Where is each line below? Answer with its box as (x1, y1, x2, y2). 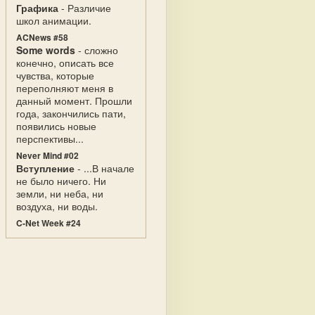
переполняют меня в (16, 81, 113, 95)
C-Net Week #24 (16, 217, 81, 229)
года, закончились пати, (16, 106, 126, 120)
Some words (16, 43, 75, 57)
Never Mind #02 (16, 149, 79, 162)
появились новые (16, 119, 96, 133)
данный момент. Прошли (16, 94, 132, 108)
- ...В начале (75, 161, 134, 175)
